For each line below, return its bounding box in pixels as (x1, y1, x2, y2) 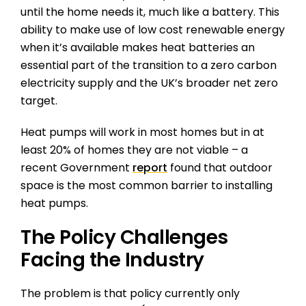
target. (20, 93, 57, 109)
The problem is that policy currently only (20, 286, 240, 301)
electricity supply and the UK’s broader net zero (20, 75, 278, 91)
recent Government (20, 160, 133, 176)
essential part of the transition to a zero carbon (20, 57, 277, 73)
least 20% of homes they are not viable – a (20, 142, 248, 158)
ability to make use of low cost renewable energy (20, 22, 285, 38)
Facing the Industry (20, 247, 204, 273)
